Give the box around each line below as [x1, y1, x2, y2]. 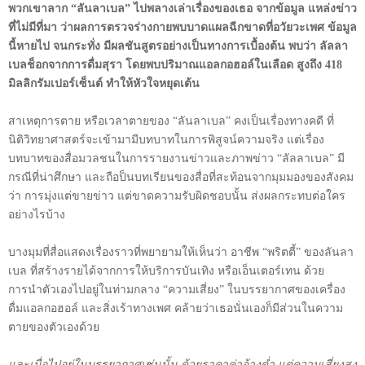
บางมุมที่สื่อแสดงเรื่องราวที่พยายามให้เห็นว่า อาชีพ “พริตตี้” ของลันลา [8, 245, 354, 258]
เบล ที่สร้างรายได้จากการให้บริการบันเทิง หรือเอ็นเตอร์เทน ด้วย [8, 264, 324, 277]
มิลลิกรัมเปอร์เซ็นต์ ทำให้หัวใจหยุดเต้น [8, 77, 200, 90]
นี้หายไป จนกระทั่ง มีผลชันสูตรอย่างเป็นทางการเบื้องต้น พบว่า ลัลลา [8, 39, 348, 52]
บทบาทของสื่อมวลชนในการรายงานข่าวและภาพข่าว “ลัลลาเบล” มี [8, 152, 345, 165]
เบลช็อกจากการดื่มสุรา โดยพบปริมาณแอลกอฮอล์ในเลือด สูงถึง [8, 58, 325, 71]
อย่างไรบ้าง [8, 208, 65, 221]
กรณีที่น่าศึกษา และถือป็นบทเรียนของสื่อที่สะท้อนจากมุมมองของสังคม [8, 170, 354, 183]
